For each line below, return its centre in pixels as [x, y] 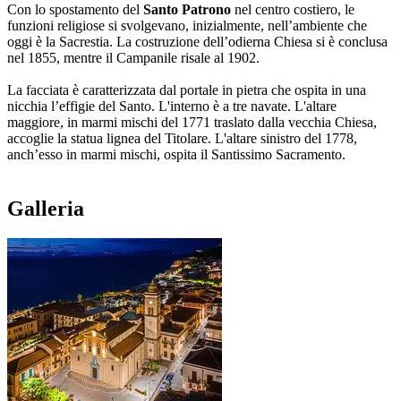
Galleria [46, 208]
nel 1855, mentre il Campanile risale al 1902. [135, 57]
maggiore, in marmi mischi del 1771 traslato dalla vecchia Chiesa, [192, 122]
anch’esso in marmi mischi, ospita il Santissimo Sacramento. [178, 154]
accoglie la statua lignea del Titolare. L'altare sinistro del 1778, [182, 138]
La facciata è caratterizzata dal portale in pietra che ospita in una [187, 90]
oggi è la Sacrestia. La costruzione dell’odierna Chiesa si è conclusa [197, 41]
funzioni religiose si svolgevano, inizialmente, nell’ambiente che [187, 25]
